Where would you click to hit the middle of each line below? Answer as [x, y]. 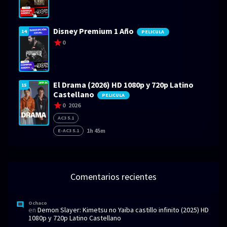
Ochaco [38, 203]
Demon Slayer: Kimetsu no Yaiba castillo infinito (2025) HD [123, 210]
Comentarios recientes [113, 177]
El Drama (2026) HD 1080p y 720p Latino [123, 85]
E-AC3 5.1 [68, 131]
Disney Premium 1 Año [94, 31]
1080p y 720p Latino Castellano [75, 218]
